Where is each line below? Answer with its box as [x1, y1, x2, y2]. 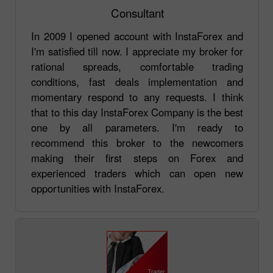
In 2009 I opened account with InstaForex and [31, 28, 243, 43]
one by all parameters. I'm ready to [31, 119, 243, 135]
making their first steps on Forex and [31, 150, 243, 165]
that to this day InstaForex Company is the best [31, 104, 243, 119]
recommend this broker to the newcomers [31, 135, 243, 150]
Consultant [110, 4, 164, 21]
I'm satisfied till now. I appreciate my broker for [31, 43, 243, 58]
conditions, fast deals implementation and [31, 74, 243, 89]
